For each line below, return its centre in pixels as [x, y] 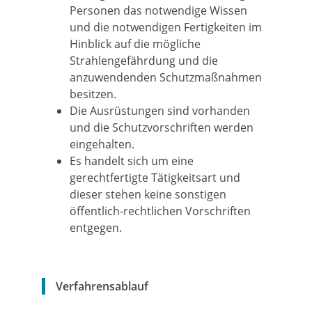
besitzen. [93, 94]
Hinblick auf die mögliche [135, 44]
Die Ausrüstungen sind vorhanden [160, 111]
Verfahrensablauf [102, 286]
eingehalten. [102, 144]
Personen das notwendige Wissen [158, 10]
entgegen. [96, 228]
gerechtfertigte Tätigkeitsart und [155, 178]
